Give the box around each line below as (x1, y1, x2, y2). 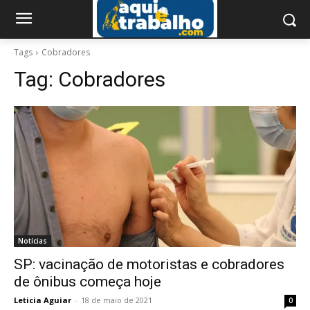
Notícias (18, 236, 47, 246)
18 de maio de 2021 (81, 295, 152, 305)
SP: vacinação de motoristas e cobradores (14, 256, 284, 273)
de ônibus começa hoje (14, 273, 161, 290)
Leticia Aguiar (14, 295, 71, 305)
